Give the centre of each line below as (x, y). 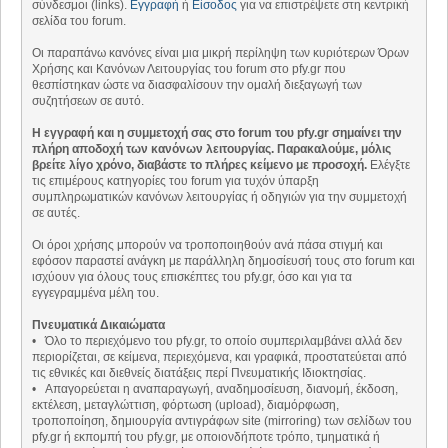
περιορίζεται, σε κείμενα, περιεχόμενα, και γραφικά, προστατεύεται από (219, 357)
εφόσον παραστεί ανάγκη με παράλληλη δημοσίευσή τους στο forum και (223, 261)
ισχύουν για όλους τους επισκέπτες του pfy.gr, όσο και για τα (192, 277)
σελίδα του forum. (79, 21)
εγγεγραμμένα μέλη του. (95, 293)
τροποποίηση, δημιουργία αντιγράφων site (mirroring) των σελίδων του (222, 421)
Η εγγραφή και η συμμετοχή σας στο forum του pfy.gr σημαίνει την (217, 133)
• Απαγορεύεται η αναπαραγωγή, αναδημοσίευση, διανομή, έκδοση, (215, 389)
